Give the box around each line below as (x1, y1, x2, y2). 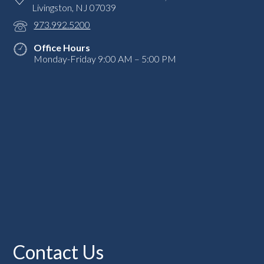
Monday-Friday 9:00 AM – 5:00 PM (34, 53, 177, 65)
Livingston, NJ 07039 (31, 2, 116, 14)
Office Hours (34, 42, 91, 54)
